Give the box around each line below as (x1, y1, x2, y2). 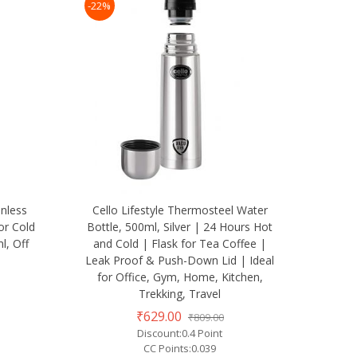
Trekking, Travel (139, 285, 222, 301)
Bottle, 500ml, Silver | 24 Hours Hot (87, 218, 273, 234)
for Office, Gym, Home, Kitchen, (96, 269, 263, 284)
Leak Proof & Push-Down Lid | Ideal (85, 252, 275, 268)
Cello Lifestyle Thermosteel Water (92, 202, 268, 218)
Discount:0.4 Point (137, 325, 223, 340)
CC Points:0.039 (143, 340, 217, 355)
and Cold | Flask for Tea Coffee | (93, 235, 267, 251)
